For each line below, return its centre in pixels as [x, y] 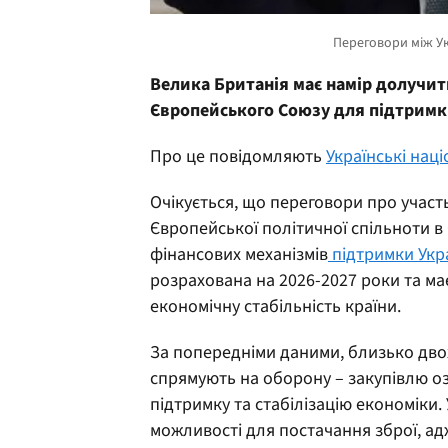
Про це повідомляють [238, 156]
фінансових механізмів [239, 254]
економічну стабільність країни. [275, 306]
